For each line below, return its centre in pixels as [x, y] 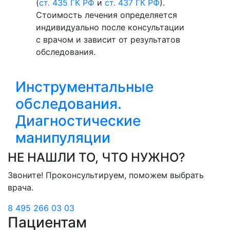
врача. [21, 188]
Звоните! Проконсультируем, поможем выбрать [106, 175]
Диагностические [78, 121]
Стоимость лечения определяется [107, 15]
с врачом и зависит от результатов [108, 40]
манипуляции [63, 138]
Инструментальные [84, 87]
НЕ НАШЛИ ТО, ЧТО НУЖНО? [97, 158]
